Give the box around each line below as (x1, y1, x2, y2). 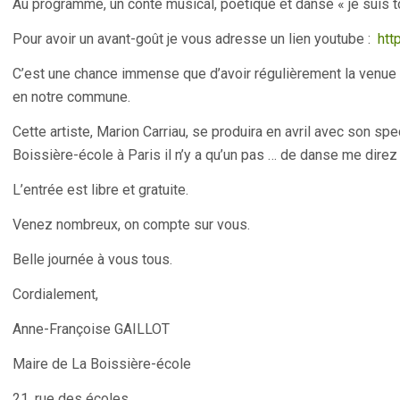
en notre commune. (12, 88, 130, 105)
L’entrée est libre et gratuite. (12, 181, 188, 198)
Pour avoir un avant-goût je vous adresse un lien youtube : (12, 30, 378, 47)
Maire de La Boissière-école (12, 355, 191, 372)
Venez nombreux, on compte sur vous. (12, 216, 250, 233)
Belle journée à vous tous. (12, 251, 172, 268)
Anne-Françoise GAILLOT (12, 321, 170, 337)
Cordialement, (12, 286, 98, 303)
